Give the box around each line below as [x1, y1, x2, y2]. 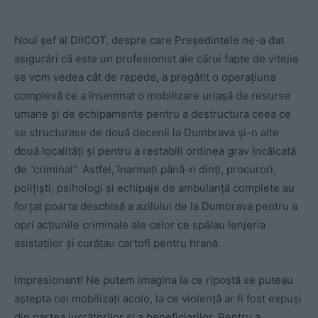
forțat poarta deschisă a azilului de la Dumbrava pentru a [14, 199, 297, 213]
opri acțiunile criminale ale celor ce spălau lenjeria [14, 217, 265, 231]
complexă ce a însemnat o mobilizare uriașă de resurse [14, 88, 290, 102]
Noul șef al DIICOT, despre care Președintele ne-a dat [14, 33, 284, 47]
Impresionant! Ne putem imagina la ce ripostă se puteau [14, 273, 293, 287]
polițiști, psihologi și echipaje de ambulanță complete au [14, 180, 295, 194]
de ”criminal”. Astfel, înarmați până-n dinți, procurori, [14, 162, 276, 176]
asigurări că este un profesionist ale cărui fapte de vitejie [14, 51, 299, 65]
